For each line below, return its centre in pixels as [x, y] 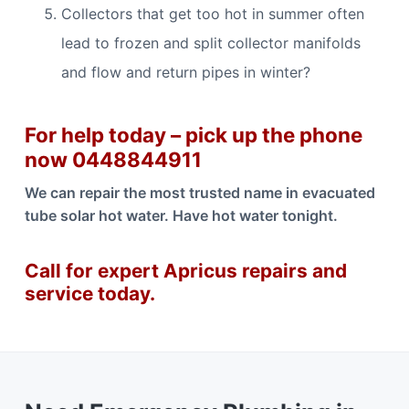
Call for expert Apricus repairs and [185, 271]
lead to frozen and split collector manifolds [210, 42]
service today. [89, 294]
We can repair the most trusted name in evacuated [199, 193]
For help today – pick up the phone [193, 135]
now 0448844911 [113, 160]
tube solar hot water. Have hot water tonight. [181, 216]
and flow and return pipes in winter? [185, 72]
